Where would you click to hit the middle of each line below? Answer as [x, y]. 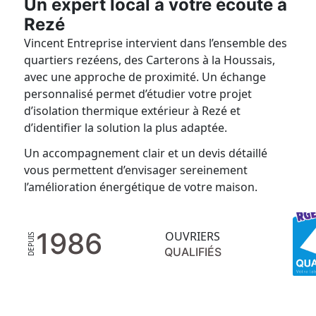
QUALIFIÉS [193, 252]
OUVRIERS [193, 236]
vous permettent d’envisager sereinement [136, 170]
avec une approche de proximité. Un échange [145, 77]
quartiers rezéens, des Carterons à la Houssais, [150, 60]
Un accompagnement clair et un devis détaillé [146, 153]
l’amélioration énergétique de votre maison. [141, 187]
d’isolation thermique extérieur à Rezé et [133, 111]
